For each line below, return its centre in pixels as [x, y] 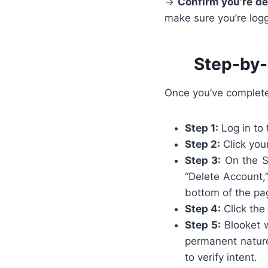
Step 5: [203, 225]
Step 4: [203, 208]
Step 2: [202, 144]
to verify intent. [221, 257]
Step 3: [203, 160]
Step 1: [202, 128]
